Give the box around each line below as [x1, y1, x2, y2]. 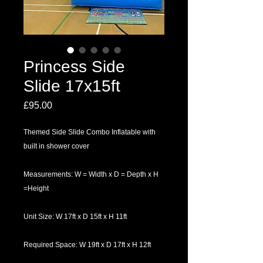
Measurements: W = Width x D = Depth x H [23, 170, 159, 178]
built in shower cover [23, 142, 89, 150]
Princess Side [23, 58, 125, 76]
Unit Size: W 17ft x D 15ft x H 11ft [23, 213, 127, 221]
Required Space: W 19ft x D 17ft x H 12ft [23, 241, 151, 249]
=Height [23, 184, 49, 193]
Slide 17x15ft [23, 77, 120, 95]
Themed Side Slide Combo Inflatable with [23, 128, 156, 136]
